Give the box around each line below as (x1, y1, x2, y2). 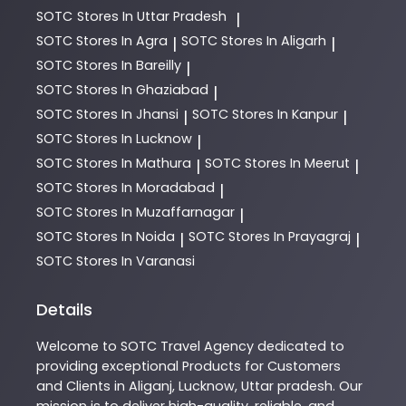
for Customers (241, 356, 341, 375)
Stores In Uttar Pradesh (77, 6, 227, 25)
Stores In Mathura (76, 153, 191, 172)
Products (182, 356, 241, 375)
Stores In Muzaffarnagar (76, 202, 235, 221)
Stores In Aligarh (221, 31, 326, 50)
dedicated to (254, 336, 344, 355)
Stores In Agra (76, 31, 168, 50)
